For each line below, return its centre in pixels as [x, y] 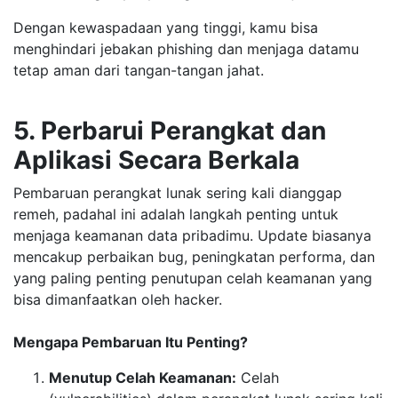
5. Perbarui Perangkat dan [170, 131]
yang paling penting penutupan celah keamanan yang [193, 278]
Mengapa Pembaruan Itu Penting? [131, 342]
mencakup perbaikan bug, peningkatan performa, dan [194, 257]
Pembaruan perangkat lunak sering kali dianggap [178, 193]
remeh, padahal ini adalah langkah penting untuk [176, 214]
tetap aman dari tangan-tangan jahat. [139, 70]
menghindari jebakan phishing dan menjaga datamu [186, 49]
